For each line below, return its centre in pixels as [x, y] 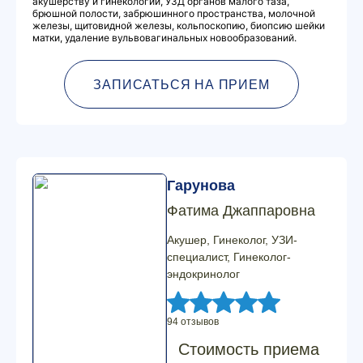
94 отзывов [193, 322]
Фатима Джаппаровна [241, 211]
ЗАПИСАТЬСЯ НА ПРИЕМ [181, 84]
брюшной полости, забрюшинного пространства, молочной [174, 13]
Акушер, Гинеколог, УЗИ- [232, 240]
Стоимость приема [249, 349]
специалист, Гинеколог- [229, 257]
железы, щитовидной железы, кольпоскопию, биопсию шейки [179, 26]
